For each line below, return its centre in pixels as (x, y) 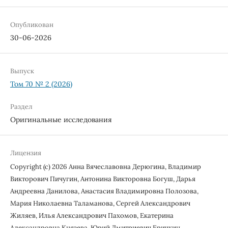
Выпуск (22, 71)
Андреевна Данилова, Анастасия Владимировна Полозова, (104, 191)
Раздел (21, 106)
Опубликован (32, 24)
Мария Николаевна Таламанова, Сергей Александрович (100, 203)
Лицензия (25, 153)
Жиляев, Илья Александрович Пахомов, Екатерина (92, 215)
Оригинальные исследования (61, 119)
